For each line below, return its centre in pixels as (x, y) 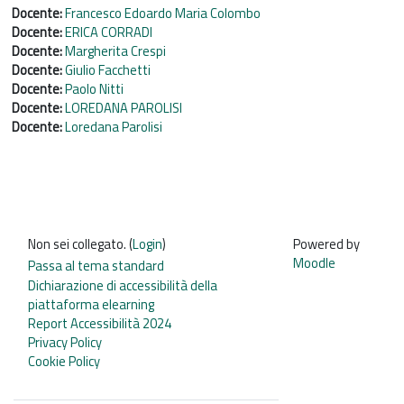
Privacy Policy (65, 343)
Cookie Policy (64, 362)
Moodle (314, 262)
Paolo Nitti (94, 88)
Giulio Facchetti (108, 69)
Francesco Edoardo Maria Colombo (163, 13)
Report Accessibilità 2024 (100, 324)
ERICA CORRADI (109, 32)
